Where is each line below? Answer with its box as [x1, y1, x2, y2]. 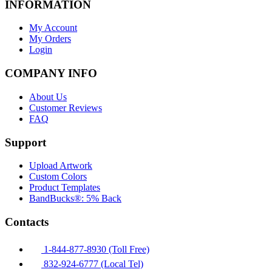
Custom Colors [29, 171, 87, 182]
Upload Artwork [29, 160, 92, 171]
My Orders [29, 33, 71, 44]
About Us [29, 91, 67, 102]
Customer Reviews [29, 102, 102, 113]
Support [5, 135, 46, 149]
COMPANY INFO [5, 67, 97, 80]
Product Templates [29, 182, 100, 193]
